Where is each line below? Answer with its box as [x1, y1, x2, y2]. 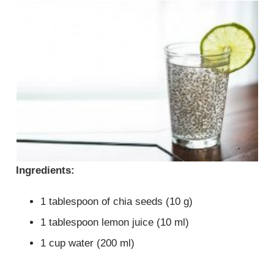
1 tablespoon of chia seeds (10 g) [40, 196, 193, 208]
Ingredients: [16, 164, 75, 176]
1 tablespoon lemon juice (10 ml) [40, 217, 190, 229]
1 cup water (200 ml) [40, 237, 135, 250]
